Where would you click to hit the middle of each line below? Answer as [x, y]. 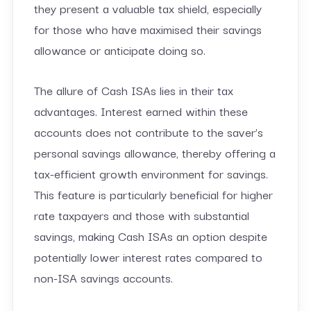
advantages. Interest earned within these [141, 110]
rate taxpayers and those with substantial [141, 215]
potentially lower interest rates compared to [148, 256]
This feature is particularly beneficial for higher [153, 194]
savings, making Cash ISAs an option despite [150, 235]
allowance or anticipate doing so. [119, 49]
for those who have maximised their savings [148, 28]
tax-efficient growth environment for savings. [151, 173]
